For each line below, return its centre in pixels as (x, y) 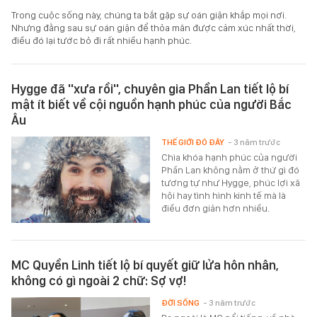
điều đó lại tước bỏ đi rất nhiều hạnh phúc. (102, 40)
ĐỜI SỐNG (181, 302)
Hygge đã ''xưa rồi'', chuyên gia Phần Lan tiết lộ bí (150, 88)
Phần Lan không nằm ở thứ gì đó (231, 169)
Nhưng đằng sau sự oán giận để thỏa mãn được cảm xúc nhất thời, (154, 27)
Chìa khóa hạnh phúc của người (230, 157)
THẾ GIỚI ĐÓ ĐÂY (193, 142)
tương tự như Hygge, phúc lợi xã (231, 182)
